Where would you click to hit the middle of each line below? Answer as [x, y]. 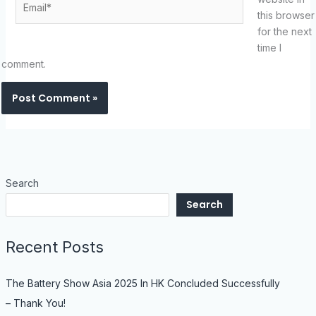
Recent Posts [54, 247]
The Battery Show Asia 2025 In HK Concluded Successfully [142, 283]
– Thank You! [37, 303]
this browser [286, 15]
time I [269, 47]
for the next [284, 31]
